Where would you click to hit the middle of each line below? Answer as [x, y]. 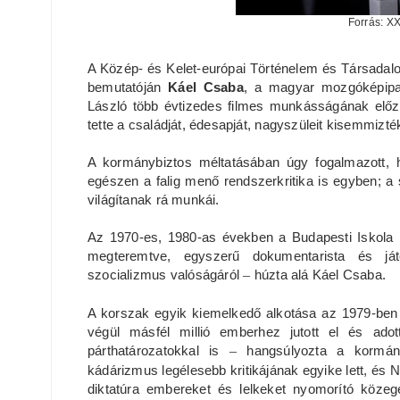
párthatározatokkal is [158, 350]
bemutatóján [128, 87]
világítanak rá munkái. [154, 199]
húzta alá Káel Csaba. [320, 274]
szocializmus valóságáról [166, 274]
